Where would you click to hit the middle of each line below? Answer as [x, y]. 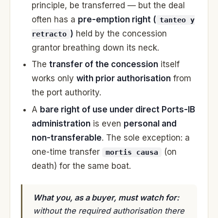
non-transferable [67, 138]
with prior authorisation [124, 79]
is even [107, 124]
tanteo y [177, 20]
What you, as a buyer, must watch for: [106, 198]
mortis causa [132, 153]
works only [54, 79]
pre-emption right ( [117, 19]
